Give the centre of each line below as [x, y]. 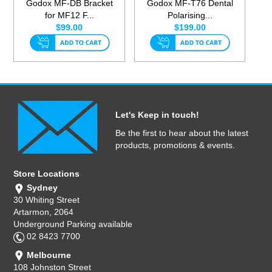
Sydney [41, 188]
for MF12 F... [69, 15]
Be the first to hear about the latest [182, 133]
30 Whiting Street [47, 200]
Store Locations [47, 174]
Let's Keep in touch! [157, 115]
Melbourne [48, 255]
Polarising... [190, 15]
